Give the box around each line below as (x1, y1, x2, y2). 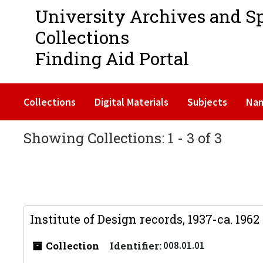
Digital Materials (95, 95, 168, 109)
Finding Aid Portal (35, 47, 189, 70)
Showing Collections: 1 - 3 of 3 (23, 129, 222, 147)
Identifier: (110, 239, 161, 252)
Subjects (187, 95, 227, 109)
